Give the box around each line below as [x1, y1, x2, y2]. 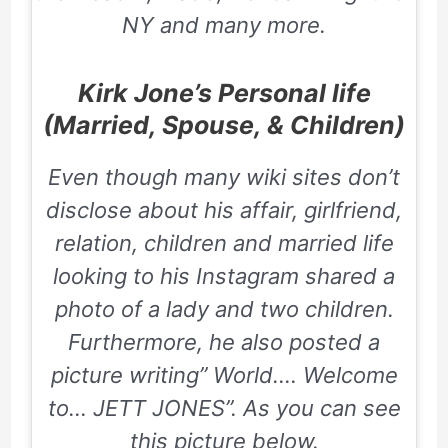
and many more [160, 11, 320, 38]
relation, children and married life [54, 229, 394, 256]
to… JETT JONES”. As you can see [47, 394, 401, 421]
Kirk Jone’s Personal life [77, 77, 371, 108]
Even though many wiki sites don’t [48, 163, 400, 190]
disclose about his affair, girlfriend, [46, 196, 402, 223]
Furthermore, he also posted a [68, 328, 380, 355]
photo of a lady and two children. [54, 295, 394, 322]
